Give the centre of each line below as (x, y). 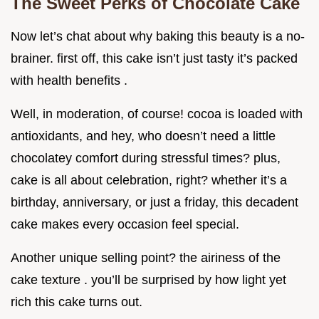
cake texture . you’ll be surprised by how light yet (148, 280)
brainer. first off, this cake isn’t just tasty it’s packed (154, 59)
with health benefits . (69, 81)
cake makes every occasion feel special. (125, 225)
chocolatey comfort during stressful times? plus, (146, 158)
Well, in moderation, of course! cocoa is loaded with (157, 114)
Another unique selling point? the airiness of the (146, 258)
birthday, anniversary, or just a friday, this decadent (155, 203)
